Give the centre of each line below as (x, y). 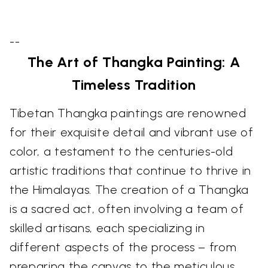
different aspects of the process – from (123, 247)
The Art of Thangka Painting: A (134, 62)
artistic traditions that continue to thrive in (130, 170)
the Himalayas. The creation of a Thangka (129, 189)
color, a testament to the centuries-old (121, 151)
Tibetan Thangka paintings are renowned (128, 113)
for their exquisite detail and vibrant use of (132, 132)
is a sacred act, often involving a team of (127, 208)
